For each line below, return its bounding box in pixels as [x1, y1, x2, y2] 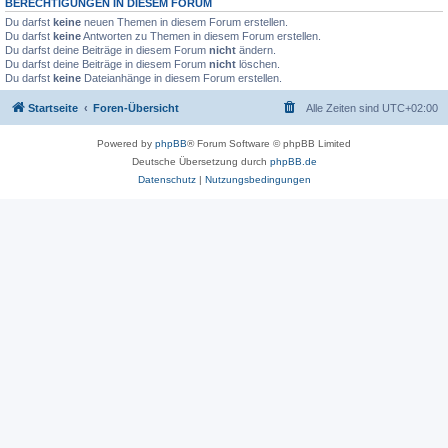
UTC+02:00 [382, 102, 438, 114]
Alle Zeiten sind [306, 102, 382, 114]
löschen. [236, 57, 280, 70]
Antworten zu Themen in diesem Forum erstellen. [81, 29, 321, 42]
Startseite [28, 102, 78, 114]
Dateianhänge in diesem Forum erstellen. [81, 71, 282, 84]
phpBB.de [269, 156, 317, 167]
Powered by [97, 138, 155, 149]
